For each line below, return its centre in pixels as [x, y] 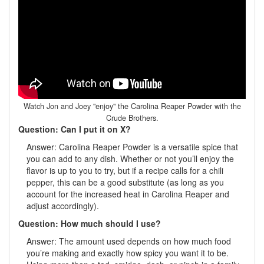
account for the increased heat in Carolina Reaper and [128, 194]
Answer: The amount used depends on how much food [129, 241]
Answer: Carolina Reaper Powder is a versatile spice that [132, 146]
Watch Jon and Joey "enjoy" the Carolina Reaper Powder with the [132, 106]
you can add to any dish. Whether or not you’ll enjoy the [130, 158]
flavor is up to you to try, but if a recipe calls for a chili [125, 170]
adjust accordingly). [63, 205]
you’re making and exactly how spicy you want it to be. [128, 253]
